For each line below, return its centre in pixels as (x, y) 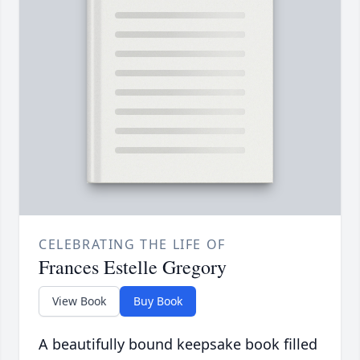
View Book (79, 301)
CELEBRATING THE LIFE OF (132, 245)
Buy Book (158, 301)
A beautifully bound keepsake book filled (178, 344)
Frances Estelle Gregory (133, 267)
